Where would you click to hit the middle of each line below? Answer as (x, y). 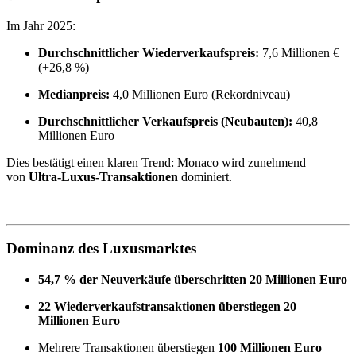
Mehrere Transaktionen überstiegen (128, 347)
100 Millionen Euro (270, 347)
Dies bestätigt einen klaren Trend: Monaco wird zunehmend (156, 162)
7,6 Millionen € (299, 52)
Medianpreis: (74, 94)
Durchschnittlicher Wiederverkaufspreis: (149, 52)
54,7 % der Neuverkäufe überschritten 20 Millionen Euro (193, 279)
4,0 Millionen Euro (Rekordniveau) (201, 94)
